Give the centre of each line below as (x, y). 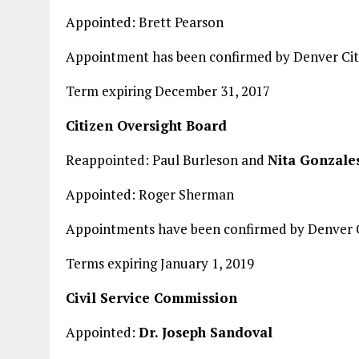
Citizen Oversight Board (146, 125)
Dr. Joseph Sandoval (206, 332)
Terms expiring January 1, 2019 (160, 263)
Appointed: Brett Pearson (145, 22)
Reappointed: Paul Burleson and (167, 160)
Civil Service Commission (151, 298)
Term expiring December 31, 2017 (168, 91)
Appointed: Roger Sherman (150, 194)
